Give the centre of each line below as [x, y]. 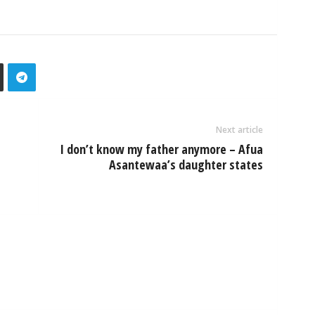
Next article [239, 130]
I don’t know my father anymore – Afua [161, 149]
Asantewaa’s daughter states [186, 165]
